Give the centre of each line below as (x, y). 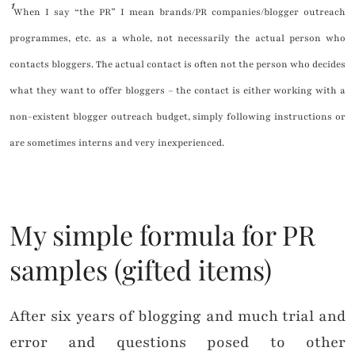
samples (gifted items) (141, 270)
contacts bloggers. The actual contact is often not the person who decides (177, 65)
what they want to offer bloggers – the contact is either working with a (177, 91)
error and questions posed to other (177, 343)
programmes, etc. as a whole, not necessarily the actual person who (177, 38)
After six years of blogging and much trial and (177, 317)
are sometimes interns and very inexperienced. (117, 143)
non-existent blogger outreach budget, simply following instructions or (177, 117)
